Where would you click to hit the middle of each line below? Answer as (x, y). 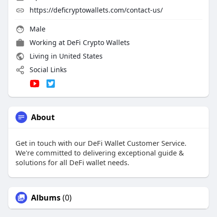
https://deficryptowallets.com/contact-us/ (96, 10)
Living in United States (65, 56)
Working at (48, 43)
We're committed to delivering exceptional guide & (100, 152)
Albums (46, 197)
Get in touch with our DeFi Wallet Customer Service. (101, 143)
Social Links (47, 70)
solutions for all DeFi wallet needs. (72, 162)
